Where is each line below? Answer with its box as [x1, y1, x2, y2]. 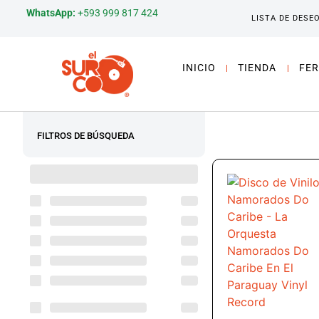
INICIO [182, 62, 216, 73]
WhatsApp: [26, 7, 75, 19]
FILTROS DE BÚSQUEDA [37, 130, 135, 141]
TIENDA [238, 62, 277, 73]
